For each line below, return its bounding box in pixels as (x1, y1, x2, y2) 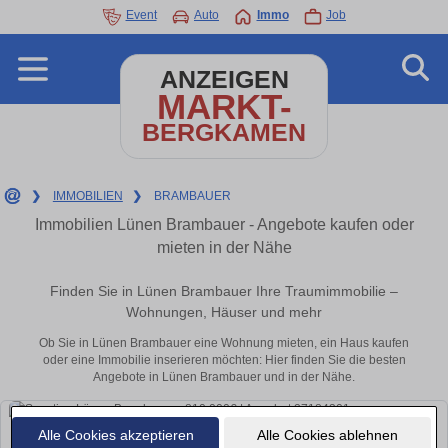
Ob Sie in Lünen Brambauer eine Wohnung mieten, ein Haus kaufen (39, 336, 409, 351)
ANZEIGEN (159, 66, 289, 93)
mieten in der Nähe (156, 239, 292, 256)
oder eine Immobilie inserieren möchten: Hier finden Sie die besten (42, 353, 406, 368)
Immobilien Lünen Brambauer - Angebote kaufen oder (34, 216, 414, 233)
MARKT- (156, 87, 292, 126)
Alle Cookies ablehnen (256, 426, 398, 443)
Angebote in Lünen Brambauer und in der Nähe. (93, 370, 355, 385)
